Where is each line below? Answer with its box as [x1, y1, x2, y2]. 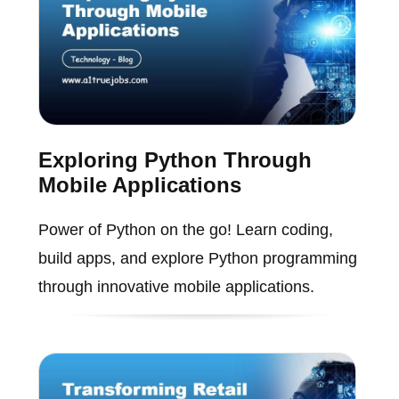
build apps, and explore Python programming [37, 248, 357, 267]
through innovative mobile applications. [37, 277, 314, 296]
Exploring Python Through [37, 147, 312, 172]
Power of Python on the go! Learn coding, [37, 220, 333, 239]
